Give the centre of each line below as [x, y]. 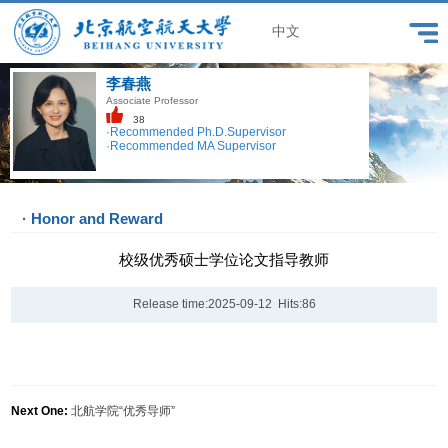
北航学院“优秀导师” [123, 411]
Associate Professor [151, 100]
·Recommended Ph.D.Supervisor [195, 132]
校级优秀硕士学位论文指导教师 [224, 259]
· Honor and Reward [93, 219]
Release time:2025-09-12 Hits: [217, 304]
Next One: [40, 411]
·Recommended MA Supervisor [190, 146]
